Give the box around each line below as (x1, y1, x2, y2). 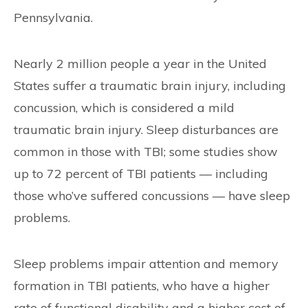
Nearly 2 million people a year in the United (14, 56, 267, 71)
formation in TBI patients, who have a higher (14, 278, 269, 294)
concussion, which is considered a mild (14, 100, 234, 115)
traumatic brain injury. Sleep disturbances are (14, 122, 278, 137)
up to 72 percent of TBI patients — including (14, 166, 268, 181)
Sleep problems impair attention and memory (14, 256, 278, 272)
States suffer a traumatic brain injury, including (14, 78, 286, 93)
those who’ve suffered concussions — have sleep (14, 188, 290, 203)
